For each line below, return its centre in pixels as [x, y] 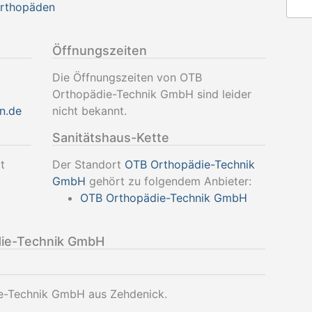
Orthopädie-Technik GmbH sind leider [151, 94]
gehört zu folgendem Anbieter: [168, 181]
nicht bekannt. [89, 111]
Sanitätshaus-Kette [110, 138]
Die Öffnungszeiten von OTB [127, 77]
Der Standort [88, 164]
